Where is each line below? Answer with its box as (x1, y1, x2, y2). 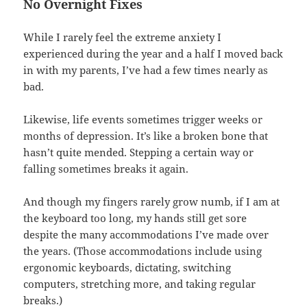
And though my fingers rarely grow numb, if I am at (23, 194, 280, 208)
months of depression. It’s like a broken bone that (23, 128, 269, 143)
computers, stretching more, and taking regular (23, 276, 256, 291)
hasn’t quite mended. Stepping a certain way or (23, 145, 254, 159)
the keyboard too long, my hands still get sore (23, 210, 247, 225)
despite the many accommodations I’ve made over (23, 227, 269, 241)
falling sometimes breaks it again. (23, 161, 189, 175)
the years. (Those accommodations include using (23, 243, 262, 258)
